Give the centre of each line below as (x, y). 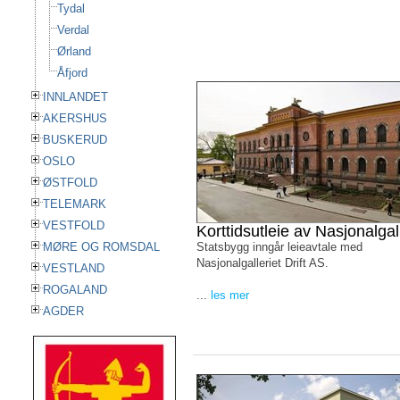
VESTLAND (74, 268)
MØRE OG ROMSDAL (101, 247)
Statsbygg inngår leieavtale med (279, 247)
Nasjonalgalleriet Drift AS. (262, 263)
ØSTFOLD (70, 183)
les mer (230, 295)
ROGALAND (75, 290)
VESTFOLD (74, 225)
